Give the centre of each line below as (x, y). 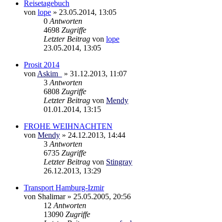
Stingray (119, 162)
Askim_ (50, 73)
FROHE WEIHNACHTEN (68, 126)
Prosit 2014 (42, 64)
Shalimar (52, 196)
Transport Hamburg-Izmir (64, 187)
